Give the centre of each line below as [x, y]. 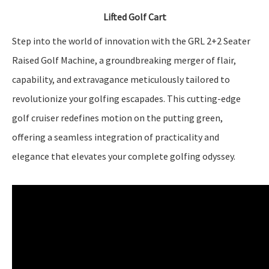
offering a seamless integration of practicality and [116, 137]
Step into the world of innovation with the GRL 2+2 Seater [131, 41]
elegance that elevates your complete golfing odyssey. [124, 156]
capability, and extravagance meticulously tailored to [121, 79]
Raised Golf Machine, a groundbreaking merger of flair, [124, 60]
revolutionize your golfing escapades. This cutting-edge [126, 98]
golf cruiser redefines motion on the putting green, [117, 118]
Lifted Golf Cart [134, 17]
